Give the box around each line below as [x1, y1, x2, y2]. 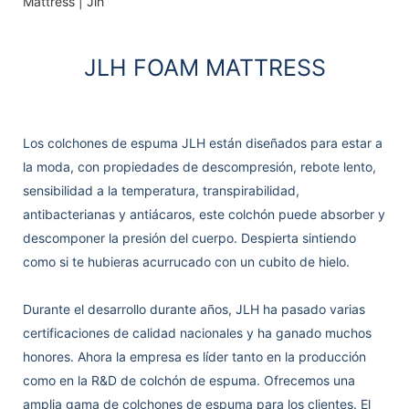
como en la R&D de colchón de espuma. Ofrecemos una [23, 372, 355, 388]
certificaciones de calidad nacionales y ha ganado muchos [23, 324, 372, 341]
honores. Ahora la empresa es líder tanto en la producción [23, 348, 366, 364]
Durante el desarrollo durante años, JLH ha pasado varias [23, 300, 365, 317]
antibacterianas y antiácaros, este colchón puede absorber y [23, 205, 385, 222]
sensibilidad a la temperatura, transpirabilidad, [23, 182, 299, 198]
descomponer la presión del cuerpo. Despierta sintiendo [23, 229, 356, 246]
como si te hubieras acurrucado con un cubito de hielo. [23, 253, 350, 269]
